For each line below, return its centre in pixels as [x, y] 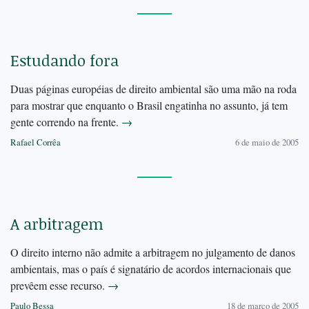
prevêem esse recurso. [59, 286]
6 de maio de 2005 [267, 142]
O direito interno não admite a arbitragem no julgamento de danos [153, 252]
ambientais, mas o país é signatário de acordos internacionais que [151, 269]
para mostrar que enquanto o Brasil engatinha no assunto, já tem [149, 106]
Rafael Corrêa [36, 142]
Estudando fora [64, 61]
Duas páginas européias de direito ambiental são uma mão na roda [153, 89]
